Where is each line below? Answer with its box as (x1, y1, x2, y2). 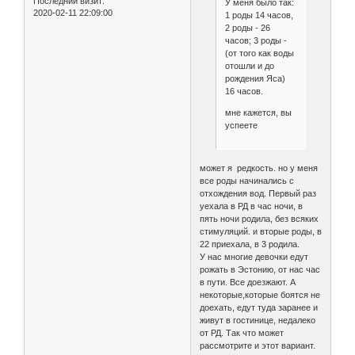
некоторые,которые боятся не (200, 290, 321, 300)
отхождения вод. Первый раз (200, 189, 317, 199)
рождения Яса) (224, 73, 285, 83)
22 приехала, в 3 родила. (200, 239, 300, 250)
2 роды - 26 (224, 22, 270, 32)
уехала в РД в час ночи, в (200, 201, 303, 212)
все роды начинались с (200, 176, 295, 186)
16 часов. (224, 86, 263, 96)
